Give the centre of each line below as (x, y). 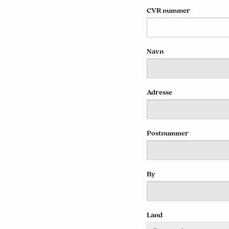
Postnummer (167, 133)
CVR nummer (168, 10)
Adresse (159, 92)
